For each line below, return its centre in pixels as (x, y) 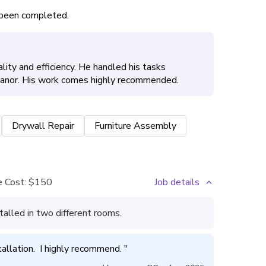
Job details (177, 182)
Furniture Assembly (135, 126)
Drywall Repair (43, 126)
